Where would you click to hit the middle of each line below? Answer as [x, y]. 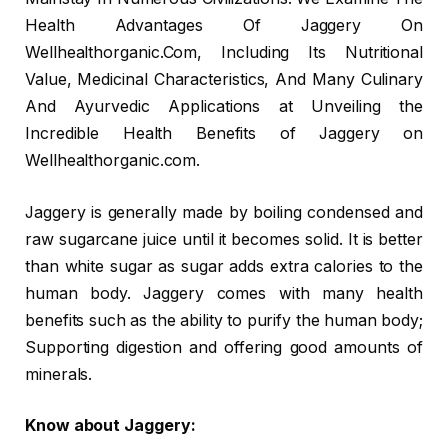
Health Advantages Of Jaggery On [224, 26]
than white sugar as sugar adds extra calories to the [224, 266]
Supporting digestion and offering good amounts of [224, 347]
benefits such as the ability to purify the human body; [224, 320]
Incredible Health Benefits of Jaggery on [224, 134]
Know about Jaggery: [110, 426]
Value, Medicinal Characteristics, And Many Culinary [224, 80]
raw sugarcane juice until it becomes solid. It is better [224, 239]
